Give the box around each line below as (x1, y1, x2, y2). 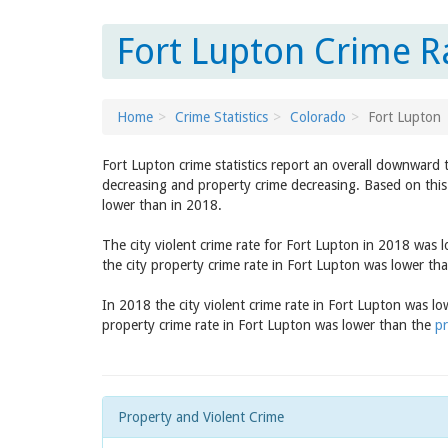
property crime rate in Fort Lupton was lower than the (102, 317, 435, 333)
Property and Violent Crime (118, 409, 284, 425)
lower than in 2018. (102, 197, 222, 213)
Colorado (290, 109, 346, 125)
